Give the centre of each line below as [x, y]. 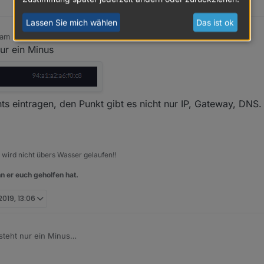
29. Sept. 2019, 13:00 [51, 36]
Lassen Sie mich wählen [71, 22]
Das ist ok [215, 22]
